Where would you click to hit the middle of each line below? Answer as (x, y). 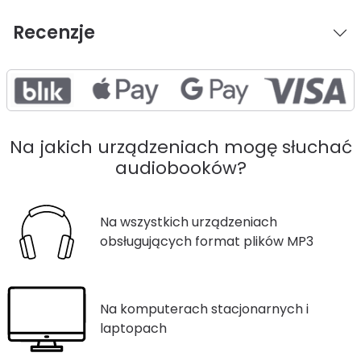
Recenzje (54, 32)
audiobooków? (180, 168)
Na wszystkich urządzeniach (189, 222)
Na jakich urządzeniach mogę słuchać (180, 147)
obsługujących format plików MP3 (207, 241)
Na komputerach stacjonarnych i (204, 309)
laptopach (133, 328)
